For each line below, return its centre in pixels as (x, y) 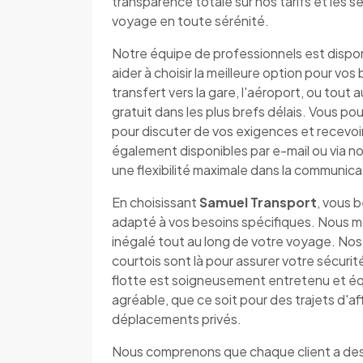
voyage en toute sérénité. (190, 21)
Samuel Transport (258, 203)
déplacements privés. (177, 319)
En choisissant (156, 203)
